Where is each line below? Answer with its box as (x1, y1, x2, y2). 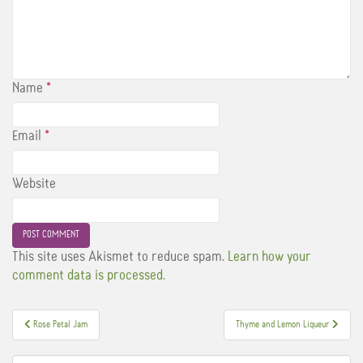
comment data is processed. (12, 267, 165, 283)
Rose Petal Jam (33, 319, 88, 330)
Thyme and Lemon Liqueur (236, 319, 332, 330)
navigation (11, 335, 106, 361)
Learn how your (228, 249, 310, 264)
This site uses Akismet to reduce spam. (12, 249, 228, 264)
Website (12, 176, 56, 191)
